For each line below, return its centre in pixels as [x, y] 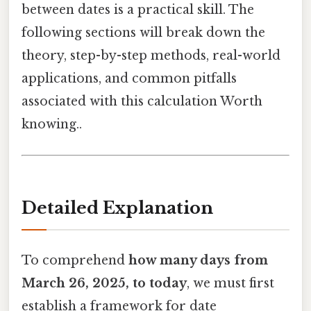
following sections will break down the [143, 33]
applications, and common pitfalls [129, 79]
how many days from [198, 260]
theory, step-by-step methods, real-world [151, 56]
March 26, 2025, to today [104, 283]
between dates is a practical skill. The [138, 10]
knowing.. [52, 125]
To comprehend [75, 260]
